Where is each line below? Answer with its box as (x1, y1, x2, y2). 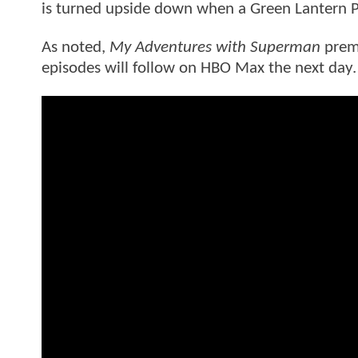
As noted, (42, 38, 109, 56)
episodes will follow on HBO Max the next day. (42, 59, 356, 77)
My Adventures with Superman (109, 38, 320, 56)
